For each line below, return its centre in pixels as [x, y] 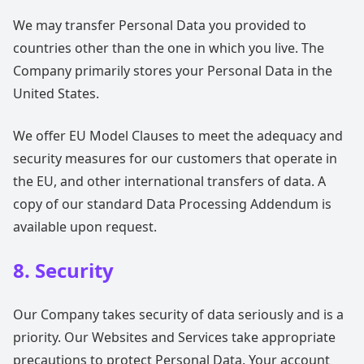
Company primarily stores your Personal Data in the [173, 71]
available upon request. [85, 227]
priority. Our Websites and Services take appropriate [174, 337]
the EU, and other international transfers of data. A [169, 181]
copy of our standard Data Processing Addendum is [172, 204]
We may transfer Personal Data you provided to [160, 25]
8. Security [63, 270]
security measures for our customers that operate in [175, 158]
